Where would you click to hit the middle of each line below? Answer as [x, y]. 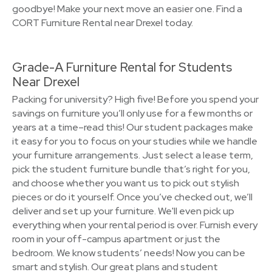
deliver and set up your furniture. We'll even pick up [123, 211]
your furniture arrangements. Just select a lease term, [133, 155]
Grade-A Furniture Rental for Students [122, 67]
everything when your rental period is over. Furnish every [135, 225]
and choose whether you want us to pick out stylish [126, 183]
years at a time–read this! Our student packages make [133, 127]
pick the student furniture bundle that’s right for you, [131, 169]
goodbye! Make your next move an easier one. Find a [127, 9]
